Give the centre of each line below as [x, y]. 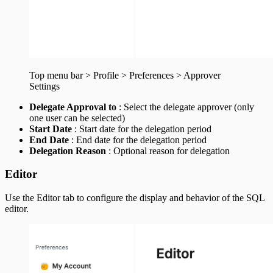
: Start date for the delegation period [142, 129]
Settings [44, 86]
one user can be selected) [77, 118]
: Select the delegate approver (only [185, 107]
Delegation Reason [68, 151]
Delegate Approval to [73, 107]
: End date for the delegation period [138, 140]
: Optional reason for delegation [168, 151]
